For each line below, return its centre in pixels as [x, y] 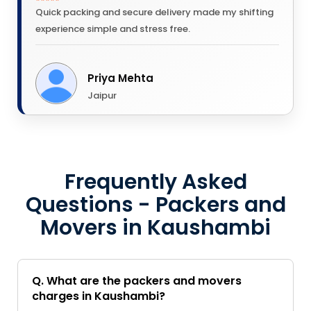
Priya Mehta [120, 78]
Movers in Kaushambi [155, 227]
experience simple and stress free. [113, 28]
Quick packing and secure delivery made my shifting [154, 12]
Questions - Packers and [155, 204]
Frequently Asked [155, 182]
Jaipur [102, 95]
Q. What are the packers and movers [137, 280]
